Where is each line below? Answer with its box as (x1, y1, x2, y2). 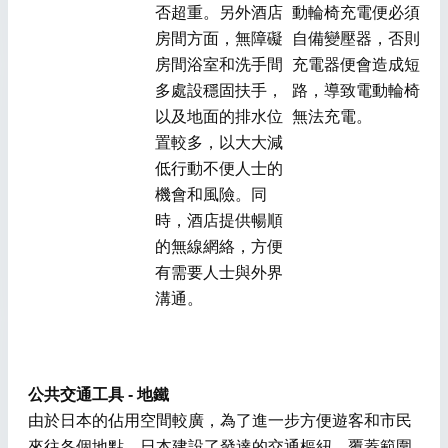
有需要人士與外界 (154, 263, 283, 281)
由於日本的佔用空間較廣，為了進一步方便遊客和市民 (28, 411, 412, 429)
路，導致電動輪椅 (291, 81, 420, 99)
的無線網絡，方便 (154, 237, 283, 255)
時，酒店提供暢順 (154, 211, 283, 229)
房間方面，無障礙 (154, 29, 283, 47)
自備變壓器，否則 (291, 29, 420, 47)
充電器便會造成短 (291, 55, 420, 73)
